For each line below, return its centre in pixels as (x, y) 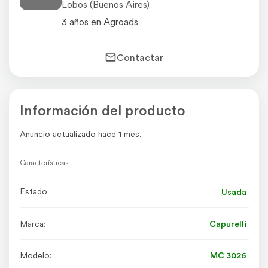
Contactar (140, 58)
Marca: (32, 223)
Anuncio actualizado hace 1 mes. (80, 134)
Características (44, 163)
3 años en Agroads (100, 22)
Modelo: (35, 255)
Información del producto (102, 111)
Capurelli (228, 224)
